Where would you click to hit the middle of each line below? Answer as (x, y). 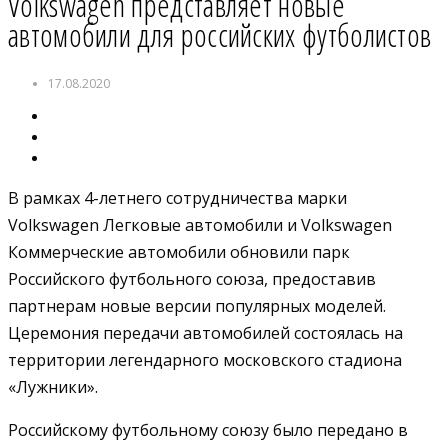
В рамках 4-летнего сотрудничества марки (177, 197)
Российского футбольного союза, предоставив (192, 278)
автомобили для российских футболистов (220, 34)
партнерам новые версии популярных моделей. (197, 305)
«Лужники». (53, 386)
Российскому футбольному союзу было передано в (208, 429)
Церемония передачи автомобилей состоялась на (205, 332)
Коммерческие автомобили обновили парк (179, 251)
